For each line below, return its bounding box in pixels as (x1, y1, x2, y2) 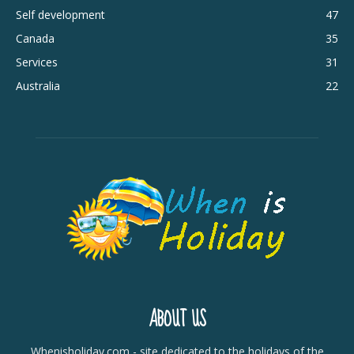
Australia (16, 77, 60, 93)
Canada (16, 30, 55, 46)
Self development (16, 6, 105, 22)
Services (16, 54, 58, 70)
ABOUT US (148, 301, 206, 337)
